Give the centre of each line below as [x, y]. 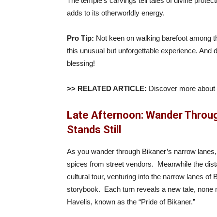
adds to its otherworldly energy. [116, 13]
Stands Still [94, 130]
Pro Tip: [80, 38]
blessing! [81, 63]
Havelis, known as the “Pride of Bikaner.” [131, 202]
